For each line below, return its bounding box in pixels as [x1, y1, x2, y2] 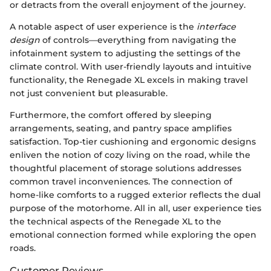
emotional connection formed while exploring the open [10, 229, 256, 241]
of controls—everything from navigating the [40, 34, 237, 46]
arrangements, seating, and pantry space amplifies [10, 123, 232, 134]
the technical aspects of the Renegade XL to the [10, 216, 221, 227]
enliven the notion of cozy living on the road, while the [10, 149, 250, 161]
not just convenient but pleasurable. [10, 88, 168, 99]
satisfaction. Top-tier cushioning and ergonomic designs [10, 136, 256, 148]
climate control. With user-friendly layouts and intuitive [10, 61, 252, 73]
